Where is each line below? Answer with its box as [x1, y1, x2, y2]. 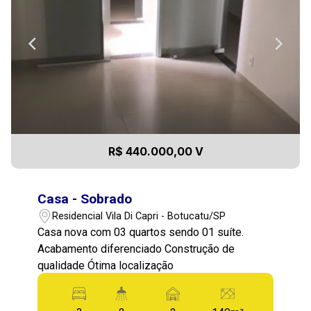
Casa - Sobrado [37, 191, 133, 207]
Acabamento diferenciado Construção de [37, 242, 235, 255]
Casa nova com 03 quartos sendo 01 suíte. [37, 226, 244, 239]
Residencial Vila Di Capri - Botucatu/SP [52, 210, 226, 222]
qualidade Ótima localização [37, 259, 174, 272]
